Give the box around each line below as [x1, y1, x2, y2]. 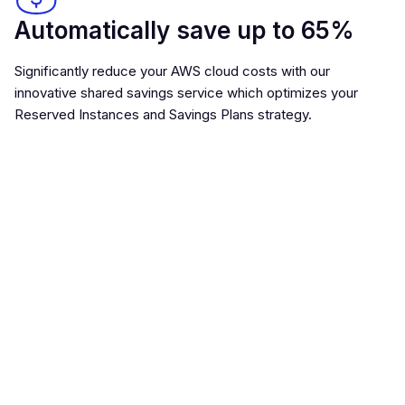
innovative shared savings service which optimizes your [14, 84, 358, 101]
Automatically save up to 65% [14, 16, 354, 44]
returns [14, 304, 99, 332]
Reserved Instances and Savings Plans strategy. [14, 106, 312, 123]
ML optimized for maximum [14, 272, 320, 300]
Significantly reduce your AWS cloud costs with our [14, 62, 330, 80]
